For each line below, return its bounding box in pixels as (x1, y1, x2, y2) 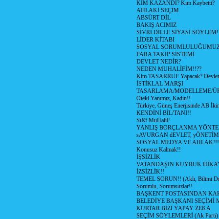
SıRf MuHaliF (136, 117, 170, 124)
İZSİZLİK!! (136, 168, 164, 175)
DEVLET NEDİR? (136, 58, 181, 65)
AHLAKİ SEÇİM (136, 7, 179, 14)
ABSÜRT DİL (136, 14, 171, 21)
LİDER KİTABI (136, 36, 175, 43)
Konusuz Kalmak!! (136, 146, 181, 153)
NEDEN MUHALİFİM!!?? (136, 66, 201, 72)
